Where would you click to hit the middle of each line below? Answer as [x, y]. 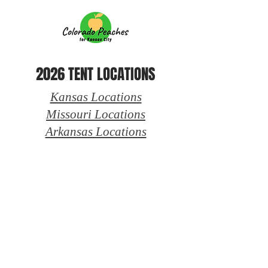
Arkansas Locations [96, 132]
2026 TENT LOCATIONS [96, 74]
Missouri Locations [96, 114]
